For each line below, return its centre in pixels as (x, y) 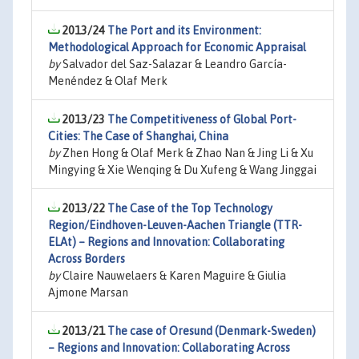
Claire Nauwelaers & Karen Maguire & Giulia (173, 276)
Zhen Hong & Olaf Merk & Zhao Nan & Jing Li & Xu (187, 153)
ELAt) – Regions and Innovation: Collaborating (166, 242)
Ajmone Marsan (88, 292)
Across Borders (87, 259)
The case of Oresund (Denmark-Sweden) (212, 331)
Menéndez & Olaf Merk (108, 81)
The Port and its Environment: (184, 30)
